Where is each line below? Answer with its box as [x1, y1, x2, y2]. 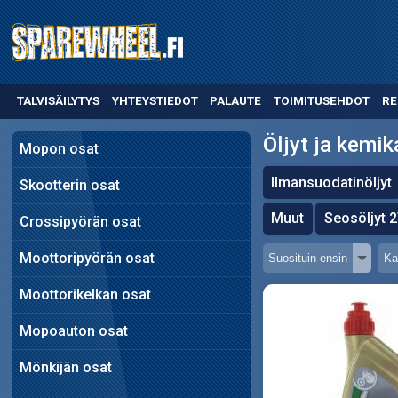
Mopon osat [19, 139, 99, 157]
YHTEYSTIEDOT [111, 94, 198, 108]
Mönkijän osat [19, 358, 112, 376]
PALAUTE [210, 94, 262, 108]
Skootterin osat [19, 176, 120, 194]
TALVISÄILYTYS [16, 94, 99, 108]
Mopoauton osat [19, 322, 128, 339]
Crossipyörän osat [19, 212, 141, 230]
